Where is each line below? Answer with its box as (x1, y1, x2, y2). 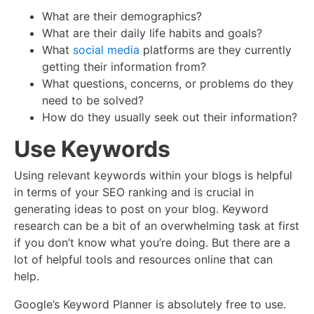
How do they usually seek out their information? (42, 110, 297, 124)
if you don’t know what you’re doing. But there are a (14, 235, 290, 250)
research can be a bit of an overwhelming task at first (14, 219, 299, 233)
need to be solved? (42, 93, 144, 107)
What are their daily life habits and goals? (42, 26, 262, 40)
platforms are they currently (139, 43, 292, 57)
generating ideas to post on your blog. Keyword (14, 202, 268, 216)
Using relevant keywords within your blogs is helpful (14, 168, 292, 182)
